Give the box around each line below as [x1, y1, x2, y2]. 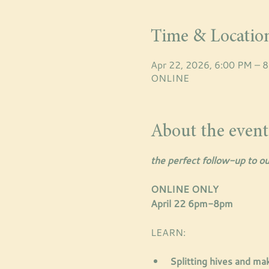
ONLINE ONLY [150, 182, 219, 196]
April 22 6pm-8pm [150, 196, 233, 210]
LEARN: [150, 225, 188, 239]
